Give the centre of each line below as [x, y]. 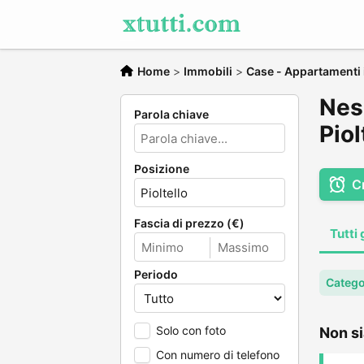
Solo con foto [191, 330]
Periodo [156, 274]
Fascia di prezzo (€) [189, 223]
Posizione [162, 169]
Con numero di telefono [218, 355]
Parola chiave [171, 114]
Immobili [208, 71]
